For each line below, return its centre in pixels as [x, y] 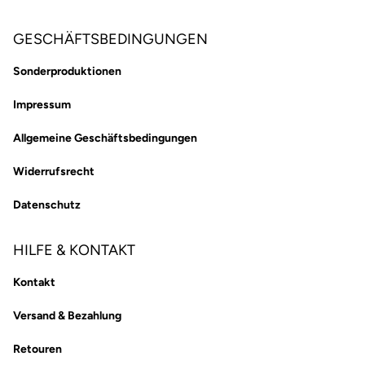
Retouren [37, 350]
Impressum [42, 105]
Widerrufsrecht [54, 172]
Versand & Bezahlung [67, 316]
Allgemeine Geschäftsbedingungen [105, 139]
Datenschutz [47, 205]
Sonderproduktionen [67, 72]
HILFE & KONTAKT [74, 251]
